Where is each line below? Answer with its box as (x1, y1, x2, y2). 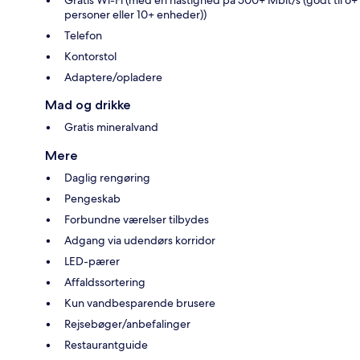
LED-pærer (64, 253, 120, 268)
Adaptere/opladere (64, 69, 162, 84)
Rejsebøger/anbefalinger (64, 316, 190, 331)
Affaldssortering (64, 274, 145, 289)
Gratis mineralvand (64, 119, 158, 134)
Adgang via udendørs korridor (64, 232, 215, 247)
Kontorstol (64, 48, 117, 63)
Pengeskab (64, 190, 121, 206)
